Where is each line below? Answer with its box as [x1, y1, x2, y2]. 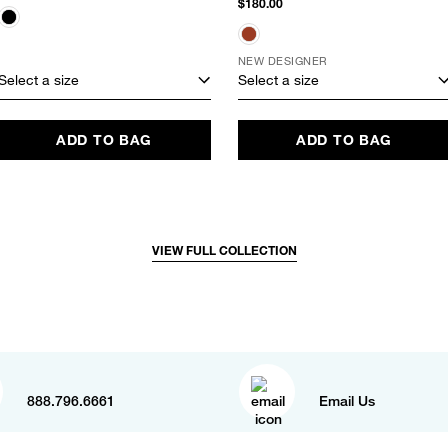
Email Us [319, 392, 375, 409]
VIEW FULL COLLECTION [151, 243, 297, 259]
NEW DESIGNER [237, 54, 328, 68]
